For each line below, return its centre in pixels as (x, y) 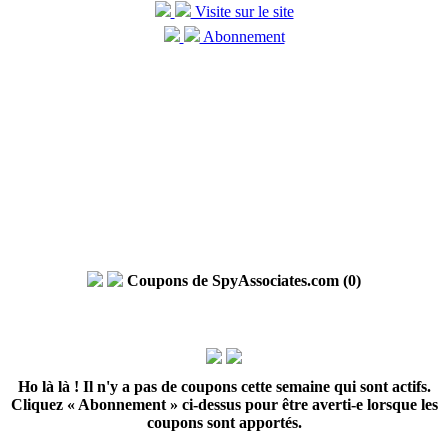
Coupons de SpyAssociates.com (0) (244, 280)
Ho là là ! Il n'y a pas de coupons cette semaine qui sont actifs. (224, 386)
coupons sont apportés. (224, 422)
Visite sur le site (242, 11)
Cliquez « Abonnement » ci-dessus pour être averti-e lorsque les (224, 404)
